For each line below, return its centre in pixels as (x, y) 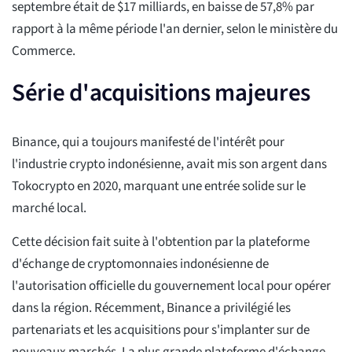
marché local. (49, 209)
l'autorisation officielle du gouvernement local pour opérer (171, 286)
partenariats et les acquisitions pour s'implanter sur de (161, 330)
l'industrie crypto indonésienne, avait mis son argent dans (169, 165)
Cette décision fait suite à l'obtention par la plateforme (161, 242)
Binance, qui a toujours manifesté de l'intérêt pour (148, 143)
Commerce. (44, 51)
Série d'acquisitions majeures (161, 93)
